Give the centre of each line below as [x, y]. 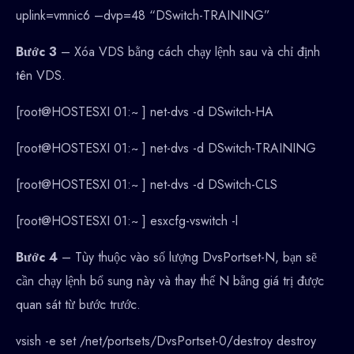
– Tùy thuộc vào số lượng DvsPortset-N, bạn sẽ [189, 258]
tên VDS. [41, 76]
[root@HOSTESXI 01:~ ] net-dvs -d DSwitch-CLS [147, 185]
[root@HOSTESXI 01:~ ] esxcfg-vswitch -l [127, 221]
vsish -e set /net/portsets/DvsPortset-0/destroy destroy [166, 341]
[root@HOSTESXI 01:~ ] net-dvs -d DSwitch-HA [145, 112]
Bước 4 [39, 258]
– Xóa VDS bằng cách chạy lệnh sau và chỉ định [190, 52]
